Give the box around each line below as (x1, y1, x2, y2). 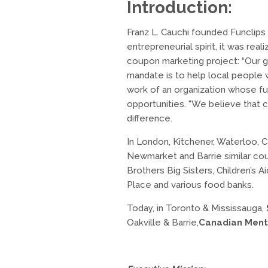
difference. (127, 113, 172, 124)
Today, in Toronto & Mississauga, (127, 203, 266, 214)
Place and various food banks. (127, 179, 254, 190)
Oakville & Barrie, (127, 217, 199, 228)
